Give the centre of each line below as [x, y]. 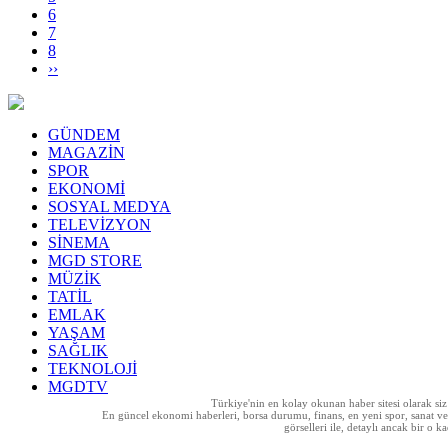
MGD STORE [95, 260]
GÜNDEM [84, 134]
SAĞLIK [78, 350]
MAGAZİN [86, 152]
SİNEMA [79, 242]
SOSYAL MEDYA [109, 206]
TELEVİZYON [99, 224]
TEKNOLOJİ [92, 368]
